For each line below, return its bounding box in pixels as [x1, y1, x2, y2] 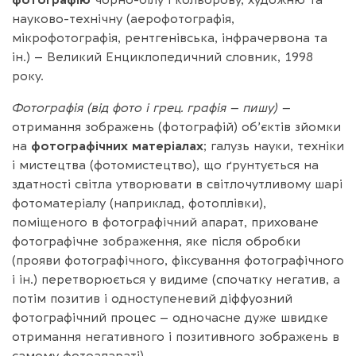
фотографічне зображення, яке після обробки [12, 234, 300, 249]
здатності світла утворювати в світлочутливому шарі [12, 176, 342, 192]
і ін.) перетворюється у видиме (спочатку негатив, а [12, 272, 340, 287]
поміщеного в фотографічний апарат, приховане [12, 215, 319, 230]
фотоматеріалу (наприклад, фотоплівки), [12, 195, 266, 211]
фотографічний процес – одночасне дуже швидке [12, 310, 328, 325]
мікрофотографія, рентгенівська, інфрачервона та [12, 30, 327, 45]
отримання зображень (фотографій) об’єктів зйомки [12, 119, 341, 134]
